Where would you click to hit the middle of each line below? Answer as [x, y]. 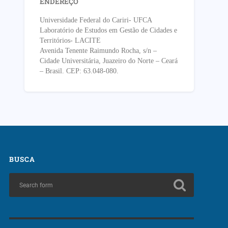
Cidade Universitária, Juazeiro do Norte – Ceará [109, 61]
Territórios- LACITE [70, 41]
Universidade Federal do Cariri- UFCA [96, 20]
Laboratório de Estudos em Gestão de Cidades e [109, 31]
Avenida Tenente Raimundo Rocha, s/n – [98, 51]
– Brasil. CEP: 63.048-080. [79, 71]
